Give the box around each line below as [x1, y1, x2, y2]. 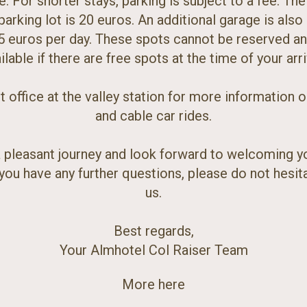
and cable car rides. [95, 107, 212, 124]
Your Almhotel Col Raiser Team [59, 241, 248, 258]
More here [122, 275, 185, 293]
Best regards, [113, 222, 194, 239]
